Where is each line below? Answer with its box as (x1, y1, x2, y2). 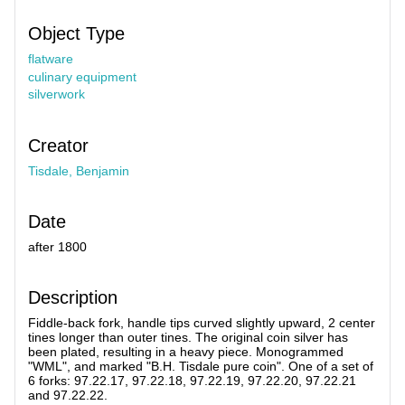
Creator (28, 135, 89, 155)
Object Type (28, 24, 125, 44)
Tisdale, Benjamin (28, 163, 129, 178)
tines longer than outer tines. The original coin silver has (28, 330, 348, 345)
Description (28, 287, 118, 308)
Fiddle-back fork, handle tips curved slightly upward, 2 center (28, 316, 375, 331)
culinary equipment (28, 69, 137, 84)
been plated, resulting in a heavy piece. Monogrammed (28, 344, 344, 360)
